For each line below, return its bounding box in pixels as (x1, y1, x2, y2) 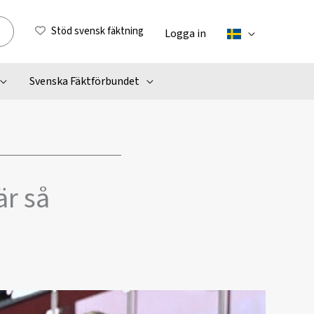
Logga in (165, 25, 206, 41)
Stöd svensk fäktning (51, 24, 144, 39)
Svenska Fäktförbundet (29, 74, 139, 89)
